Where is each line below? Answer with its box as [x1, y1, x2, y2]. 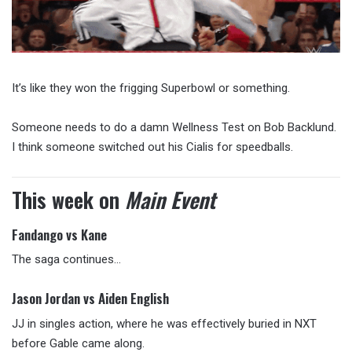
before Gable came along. [12, 335, 145, 350]
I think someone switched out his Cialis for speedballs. [12, 140, 293, 155]
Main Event [125, 184, 215, 216]
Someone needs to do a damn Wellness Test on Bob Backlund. [12, 120, 336, 135]
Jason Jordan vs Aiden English [12, 288, 169, 309]
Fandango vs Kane [12, 224, 107, 244]
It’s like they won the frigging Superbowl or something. [12, 81, 290, 96]
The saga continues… [12, 252, 121, 267]
